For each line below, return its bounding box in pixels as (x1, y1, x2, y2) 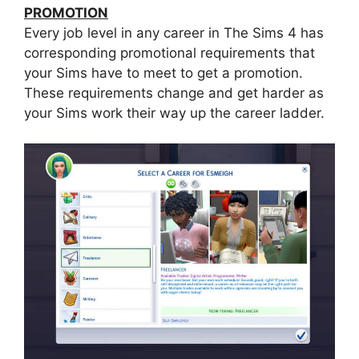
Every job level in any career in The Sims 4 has (24, 24, 324, 41)
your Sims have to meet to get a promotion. (24, 64, 303, 81)
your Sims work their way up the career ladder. (24, 104, 325, 121)
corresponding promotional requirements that (24, 44, 315, 61)
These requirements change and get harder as (24, 84, 324, 101)
